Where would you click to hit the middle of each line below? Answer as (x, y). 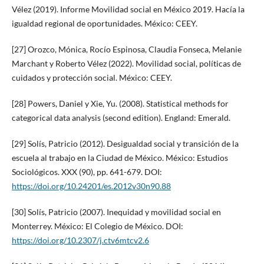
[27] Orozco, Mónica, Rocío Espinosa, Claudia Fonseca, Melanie (126, 49)
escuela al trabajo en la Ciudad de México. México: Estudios (120, 157)
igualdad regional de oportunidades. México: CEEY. (104, 23)
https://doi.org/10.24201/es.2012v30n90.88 (91, 186)
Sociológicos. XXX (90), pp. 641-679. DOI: (87, 171)
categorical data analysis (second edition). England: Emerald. (121, 117)
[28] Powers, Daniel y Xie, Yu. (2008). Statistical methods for (120, 103)
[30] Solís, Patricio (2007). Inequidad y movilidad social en (116, 212)
